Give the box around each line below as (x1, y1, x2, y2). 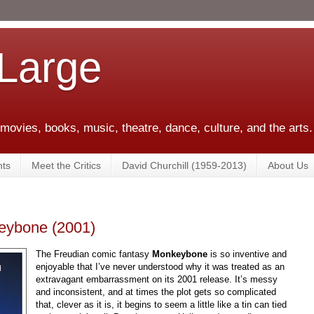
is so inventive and (207, 248, 287, 259)
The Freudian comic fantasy (36, 248, 153, 259)
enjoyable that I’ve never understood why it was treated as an (36, 261, 285, 272)
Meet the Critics (32, 159, 101, 171)
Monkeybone (152, 248, 208, 259)
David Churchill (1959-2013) (122, 159, 247, 171)
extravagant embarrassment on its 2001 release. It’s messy (36, 273, 278, 285)
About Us (268, 159, 308, 171)
